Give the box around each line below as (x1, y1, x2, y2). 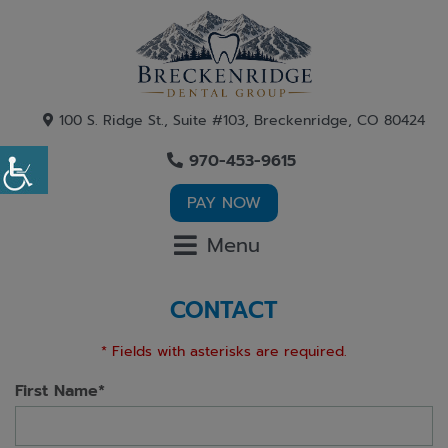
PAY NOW (187, 191, 261, 216)
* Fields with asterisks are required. (101, 341, 347, 363)
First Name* (15, 379, 105, 404)
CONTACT (170, 293, 278, 329)
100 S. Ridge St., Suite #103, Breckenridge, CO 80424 (54, 110, 425, 132)
